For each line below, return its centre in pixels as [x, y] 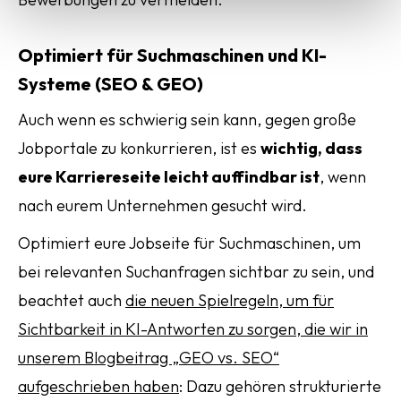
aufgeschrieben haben [98, 386]
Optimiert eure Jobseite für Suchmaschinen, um [189, 243]
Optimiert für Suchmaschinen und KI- [172, 55]
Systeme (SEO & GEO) [111, 84]
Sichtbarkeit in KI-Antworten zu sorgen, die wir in [193, 329]
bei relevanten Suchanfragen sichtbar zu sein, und [196, 272]
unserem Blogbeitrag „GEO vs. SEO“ [149, 358]
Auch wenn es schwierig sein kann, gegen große [187, 119]
